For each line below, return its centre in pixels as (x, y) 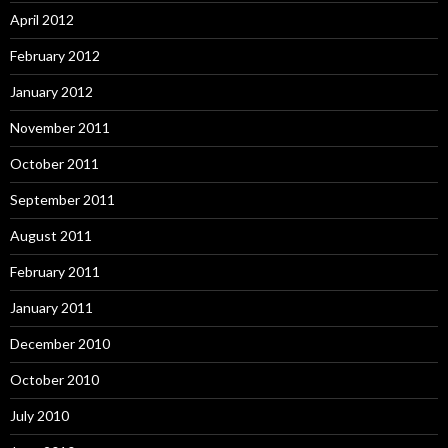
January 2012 (51, 91)
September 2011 (62, 199)
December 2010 (60, 343)
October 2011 (54, 163)
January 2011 (51, 307)
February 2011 (55, 271)
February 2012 (55, 55)
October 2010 (54, 379)
